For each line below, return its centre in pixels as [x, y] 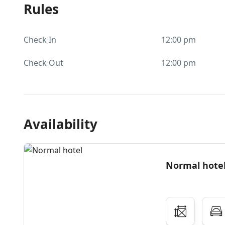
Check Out [43, 63]
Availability [61, 124]
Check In [40, 40]
